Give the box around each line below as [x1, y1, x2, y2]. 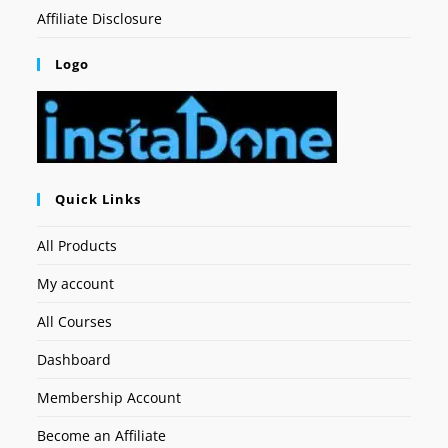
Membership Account [37, 387, 182, 407]
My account [37, 273, 115, 293]
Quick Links [55, 189, 142, 208]
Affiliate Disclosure [37, 8, 163, 28]
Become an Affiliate [37, 425, 167, 445]
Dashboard [37, 349, 112, 369]
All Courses [37, 311, 113, 331]
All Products [37, 235, 118, 255]
